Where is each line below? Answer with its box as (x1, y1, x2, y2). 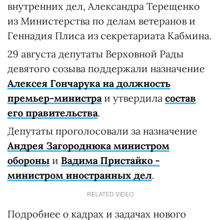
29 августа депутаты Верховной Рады (7, 48, 184, 60)
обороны (7, 154, 50, 166)
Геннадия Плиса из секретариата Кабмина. (7, 29, 212, 42)
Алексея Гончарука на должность (7, 77, 170, 89)
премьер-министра (7, 92, 102, 104)
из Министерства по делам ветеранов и (7, 15, 195, 27)
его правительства (7, 107, 98, 119)
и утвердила (102, 92, 165, 104)
